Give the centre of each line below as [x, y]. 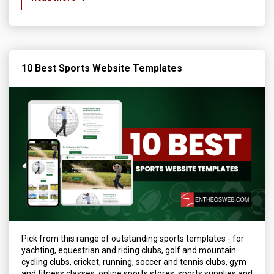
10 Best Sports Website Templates [102, 68]
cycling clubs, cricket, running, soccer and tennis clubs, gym [134, 262]
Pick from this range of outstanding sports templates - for [133, 239]
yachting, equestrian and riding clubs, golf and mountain [129, 250]
